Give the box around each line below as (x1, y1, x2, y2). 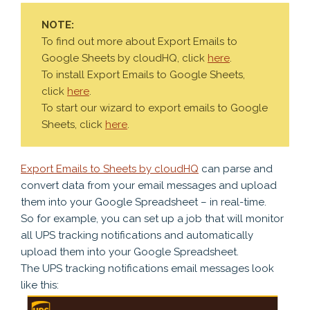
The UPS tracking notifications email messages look (21, 262, 274, 275)
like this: (21, 279, 59, 291)
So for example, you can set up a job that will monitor (21, 212, 284, 225)
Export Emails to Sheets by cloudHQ (21, 163, 199, 175)
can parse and (199, 163, 273, 175)
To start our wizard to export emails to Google (42, 102, 268, 114)
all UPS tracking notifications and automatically (21, 229, 253, 241)
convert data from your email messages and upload (21, 179, 277, 192)
